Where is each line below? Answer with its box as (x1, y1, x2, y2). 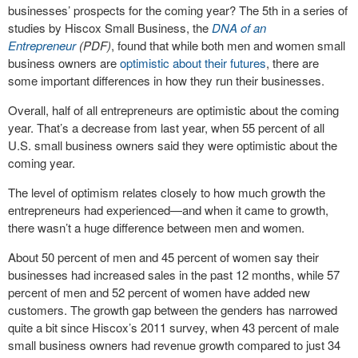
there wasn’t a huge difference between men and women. (8, 219, 304, 237)
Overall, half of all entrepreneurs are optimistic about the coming (8, 101, 339, 119)
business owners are (8, 54, 120, 72)
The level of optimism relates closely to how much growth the (8, 184, 325, 201)
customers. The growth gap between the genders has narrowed (8, 301, 337, 319)
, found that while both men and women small (111, 37, 345, 54)
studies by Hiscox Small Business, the (8, 19, 212, 37)
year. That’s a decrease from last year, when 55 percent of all (8, 119, 324, 137)
